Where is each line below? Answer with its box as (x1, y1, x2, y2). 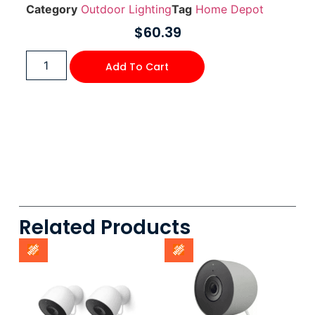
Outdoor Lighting (80, 2, 172, 17)
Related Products (18, 213, 191, 241)
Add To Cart (105, 59, 169, 74)
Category (25, 2, 77, 17)
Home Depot (195, 2, 264, 17)
